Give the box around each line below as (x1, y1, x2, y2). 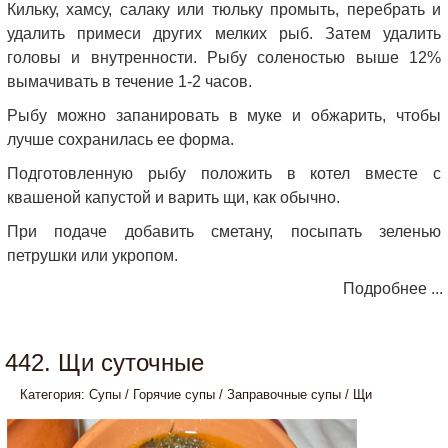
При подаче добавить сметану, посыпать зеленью (7, 223, 441, 240)
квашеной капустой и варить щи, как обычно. (7, 189, 340, 206)
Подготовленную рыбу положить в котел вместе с (7, 165, 441, 182)
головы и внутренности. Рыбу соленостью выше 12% (7, 49, 441, 66)
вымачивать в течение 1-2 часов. (7, 73, 252, 90)
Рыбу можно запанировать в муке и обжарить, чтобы (7, 107, 441, 124)
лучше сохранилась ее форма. (7, 131, 234, 148)
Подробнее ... (343, 280, 443, 297)
